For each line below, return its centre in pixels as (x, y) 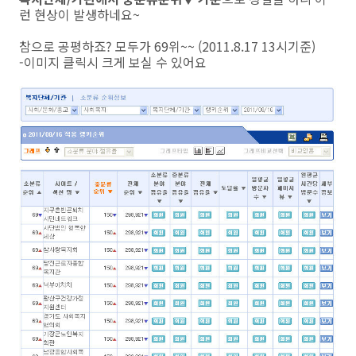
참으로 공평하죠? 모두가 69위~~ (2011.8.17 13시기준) (167, 46)
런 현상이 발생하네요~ (79, 14)
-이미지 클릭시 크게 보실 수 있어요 (113, 62)
